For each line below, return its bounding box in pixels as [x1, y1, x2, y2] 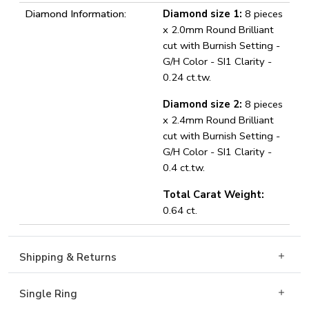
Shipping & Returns [19, 250, 117, 264]
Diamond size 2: [163, 97, 242, 111]
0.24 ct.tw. [163, 70, 211, 84]
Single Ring [19, 287, 77, 301]
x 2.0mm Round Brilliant [163, 23, 274, 37]
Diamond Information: [25, 7, 126, 21]
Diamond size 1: [163, 7, 242, 21]
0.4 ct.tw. [163, 161, 205, 175]
